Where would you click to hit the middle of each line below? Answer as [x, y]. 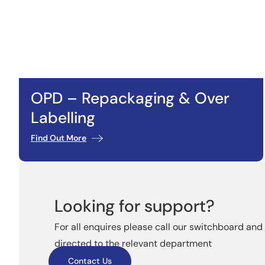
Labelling [63, 117]
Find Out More [59, 138]
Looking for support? [135, 206]
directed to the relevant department [133, 243]
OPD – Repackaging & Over [130, 98]
